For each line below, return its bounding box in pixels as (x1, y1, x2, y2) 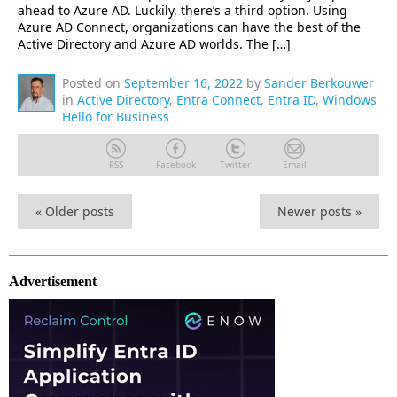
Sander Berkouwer (264, 74, 374, 91)
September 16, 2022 (124, 74, 243, 91)
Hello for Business (62, 108, 169, 125)
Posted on (62, 74, 121, 91)
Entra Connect (176, 91, 261, 108)
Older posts (42, 203, 114, 220)
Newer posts (277, 203, 355, 220)
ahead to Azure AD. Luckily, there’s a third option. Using (18, 2, 347, 19)
